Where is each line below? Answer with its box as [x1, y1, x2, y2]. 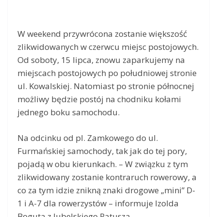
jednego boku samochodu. [17, 107, 120, 118]
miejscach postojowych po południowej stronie [17, 67, 197, 79]
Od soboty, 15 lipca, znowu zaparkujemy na [17, 54, 185, 66]
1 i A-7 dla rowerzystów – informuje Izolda [17, 197, 179, 209]
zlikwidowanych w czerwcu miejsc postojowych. [17, 41, 199, 53]
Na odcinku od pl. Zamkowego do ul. [17, 132, 158, 143]
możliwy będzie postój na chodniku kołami [17, 93, 181, 105]
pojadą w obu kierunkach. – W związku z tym [17, 158, 188, 170]
